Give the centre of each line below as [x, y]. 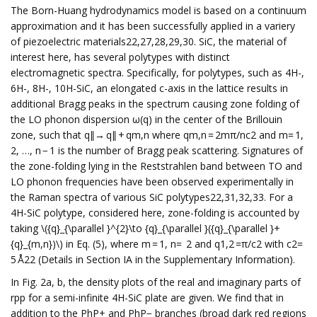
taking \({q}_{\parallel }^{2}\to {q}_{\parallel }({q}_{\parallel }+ [145, 228]
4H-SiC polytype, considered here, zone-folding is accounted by [155, 213]
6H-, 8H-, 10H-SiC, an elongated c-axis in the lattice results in [149, 88]
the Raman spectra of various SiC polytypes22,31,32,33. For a [152, 197]
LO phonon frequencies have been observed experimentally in [152, 181]
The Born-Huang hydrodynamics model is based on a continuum [158, 10]
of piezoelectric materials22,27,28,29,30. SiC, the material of [149, 41]
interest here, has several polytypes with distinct [120, 57]
